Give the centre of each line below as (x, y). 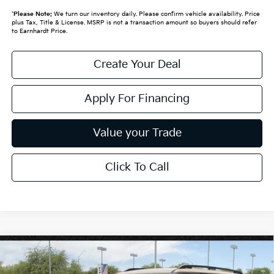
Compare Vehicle (63, 251)
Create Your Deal (137, 64)
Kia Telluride (62, 257)
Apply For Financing (137, 98)
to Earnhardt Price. (39, 31)
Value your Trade (137, 133)
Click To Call (137, 167)
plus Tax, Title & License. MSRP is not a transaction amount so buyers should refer (134, 22)
